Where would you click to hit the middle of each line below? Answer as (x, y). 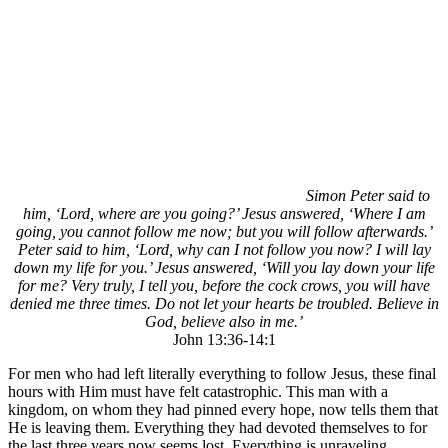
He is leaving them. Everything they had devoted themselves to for (217, 427)
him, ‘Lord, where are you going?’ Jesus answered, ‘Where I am (224, 213)
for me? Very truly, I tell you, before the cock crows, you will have (224, 285)
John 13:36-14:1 (224, 339)
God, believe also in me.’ (224, 321)
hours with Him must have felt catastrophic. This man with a (198, 391)
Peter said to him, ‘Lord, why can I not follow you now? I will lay (224, 249)
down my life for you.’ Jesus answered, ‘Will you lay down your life (224, 267)
